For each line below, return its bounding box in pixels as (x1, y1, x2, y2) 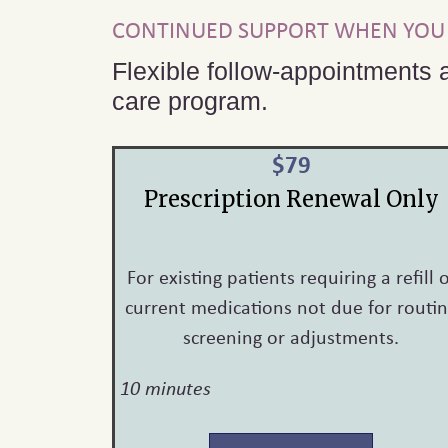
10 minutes (120, 374, 212, 401)
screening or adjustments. (183, 323, 400, 351)
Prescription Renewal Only (143, 185, 439, 214)
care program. (112, 87, 275, 116)
